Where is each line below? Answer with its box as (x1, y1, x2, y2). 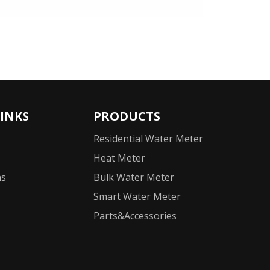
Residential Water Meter (93, 132, 203, 146)
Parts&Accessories (93, 209, 177, 223)
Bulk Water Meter (93, 171, 174, 184)
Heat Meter (93, 151, 145, 165)
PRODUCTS (93, 108, 160, 125)
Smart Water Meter (93, 190, 181, 204)
